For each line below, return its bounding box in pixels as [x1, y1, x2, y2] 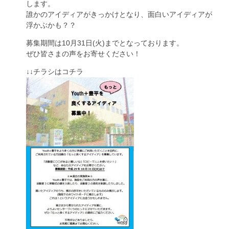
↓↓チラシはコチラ [26, 67, 83, 76]
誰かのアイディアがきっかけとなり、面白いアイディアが [26, 10, 212, 18]
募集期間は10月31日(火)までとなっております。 [26, 39, 184, 47]
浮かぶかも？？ [26, 21, 76, 29]
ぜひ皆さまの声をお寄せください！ [26, 50, 141, 58]
